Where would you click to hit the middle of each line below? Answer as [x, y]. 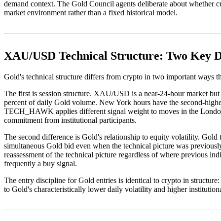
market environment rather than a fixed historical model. [91, 13]
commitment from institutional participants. [70, 120]
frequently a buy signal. [40, 164]
